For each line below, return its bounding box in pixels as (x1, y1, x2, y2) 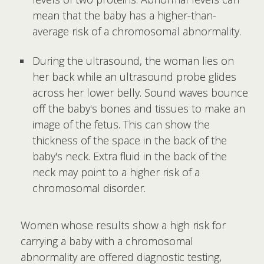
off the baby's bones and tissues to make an (32, 101, 245, 115)
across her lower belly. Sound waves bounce (32, 85, 248, 100)
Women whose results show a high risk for (21, 218, 226, 232)
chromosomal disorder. (32, 181, 146, 195)
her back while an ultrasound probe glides (32, 70, 236, 84)
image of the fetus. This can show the (32, 117, 210, 131)
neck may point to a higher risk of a (32, 165, 200, 179)
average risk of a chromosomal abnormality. (32, 24, 241, 38)
